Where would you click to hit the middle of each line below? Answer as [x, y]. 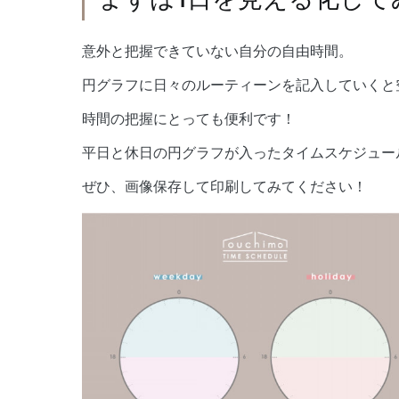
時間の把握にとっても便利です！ [189, 118]
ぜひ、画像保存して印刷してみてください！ [224, 186]
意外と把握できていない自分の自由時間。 [217, 51]
